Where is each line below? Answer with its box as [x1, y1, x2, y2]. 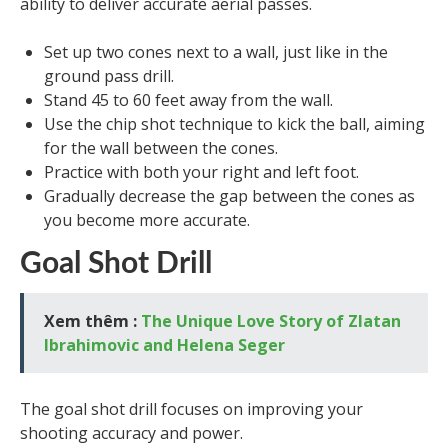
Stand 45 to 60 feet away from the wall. [44, 89, 333, 112]
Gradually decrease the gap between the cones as [44, 185, 415, 208]
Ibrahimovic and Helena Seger [44, 334, 285, 357]
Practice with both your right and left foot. [44, 161, 359, 184]
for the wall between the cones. [44, 137, 278, 160]
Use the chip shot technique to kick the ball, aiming [44, 113, 425, 136]
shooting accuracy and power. [20, 422, 243, 445]
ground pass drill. [44, 65, 174, 88]
